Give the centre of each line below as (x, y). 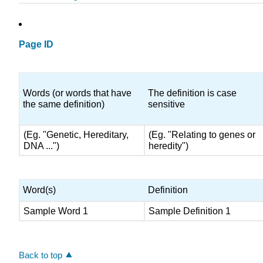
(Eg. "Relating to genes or (202, 135)
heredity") (169, 146)
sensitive (167, 104)
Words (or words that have (77, 93)
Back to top (41, 255)
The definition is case (193, 93)
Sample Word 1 (56, 211)
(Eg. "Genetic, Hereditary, (76, 135)
